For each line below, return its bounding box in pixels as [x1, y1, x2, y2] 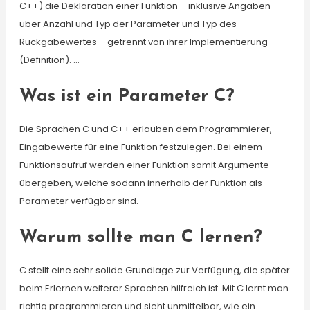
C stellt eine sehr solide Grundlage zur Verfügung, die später [19, 264, 290, 277]
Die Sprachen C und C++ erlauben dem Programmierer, [19, 122, 272, 136]
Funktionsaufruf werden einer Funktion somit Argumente [19, 158, 269, 172]
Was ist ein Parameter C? [19, 87, 235, 106]
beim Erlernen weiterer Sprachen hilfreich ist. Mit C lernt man [19, 282, 289, 295]
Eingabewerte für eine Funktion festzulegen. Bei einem [19, 140, 262, 154]
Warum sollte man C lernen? [19, 228, 262, 247]
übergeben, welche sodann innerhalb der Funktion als [19, 176, 262, 190]
